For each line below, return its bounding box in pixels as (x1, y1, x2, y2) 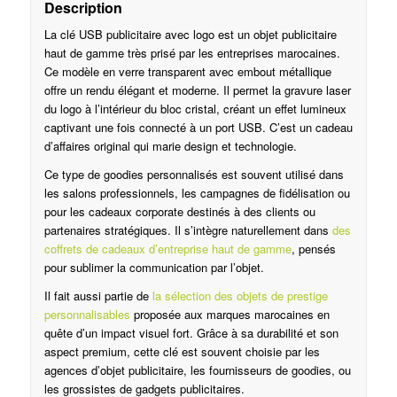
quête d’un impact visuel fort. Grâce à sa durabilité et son (43, 324, 339, 342)
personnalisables (43, 306, 130, 323)
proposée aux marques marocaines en (129, 306, 330, 323)
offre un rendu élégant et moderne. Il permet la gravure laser (43, 82, 351, 99)
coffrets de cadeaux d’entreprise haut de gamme (43, 240, 292, 258)
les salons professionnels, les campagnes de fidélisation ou (43, 184, 350, 202)
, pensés (291, 240, 336, 258)
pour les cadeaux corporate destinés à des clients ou (43, 203, 315, 221)
